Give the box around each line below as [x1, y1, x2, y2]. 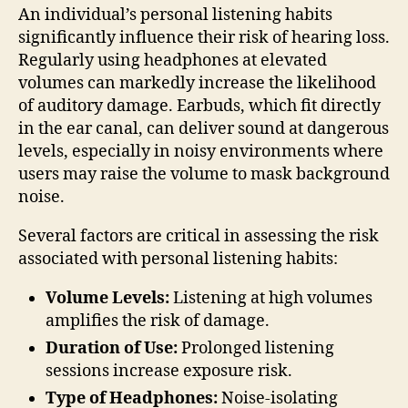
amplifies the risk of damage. [46, 310, 270, 331]
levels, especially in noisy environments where [18, 140, 383, 162]
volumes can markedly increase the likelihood [18, 72, 376, 94]
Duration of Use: [46, 337, 178, 359]
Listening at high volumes [169, 287, 372, 309]
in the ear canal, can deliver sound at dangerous [18, 117, 389, 139]
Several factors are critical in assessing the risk [18, 225, 379, 247]
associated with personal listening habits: [18, 248, 338, 270]
